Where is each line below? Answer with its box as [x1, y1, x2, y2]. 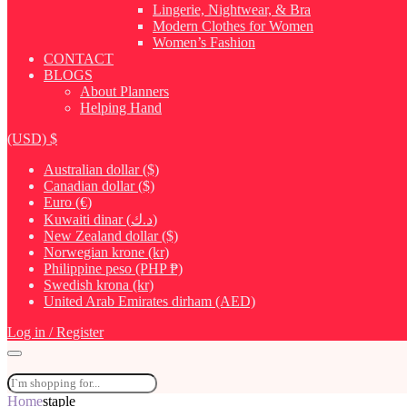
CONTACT [44, 51, 114, 66]
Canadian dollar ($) [44, 178, 154, 194]
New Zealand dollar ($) [44, 228, 178, 243]
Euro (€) [44, 194, 92, 210]
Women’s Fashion [153, 35, 255, 50]
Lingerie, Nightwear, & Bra [153, 2, 311, 17]
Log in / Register [7, 324, 104, 340]
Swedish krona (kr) [44, 277, 154, 293]
